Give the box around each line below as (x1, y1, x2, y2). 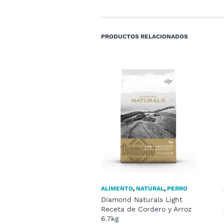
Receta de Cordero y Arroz (101, 205, 191, 213)
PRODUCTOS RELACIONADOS (101, 33, 188, 40)
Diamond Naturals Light (101, 195, 182, 203)
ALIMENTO (101, 185, 133, 192)
